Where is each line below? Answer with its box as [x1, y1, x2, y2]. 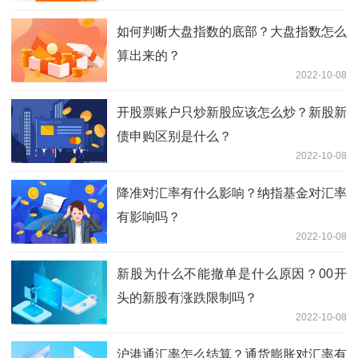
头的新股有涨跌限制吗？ [117, 291, 257, 305]
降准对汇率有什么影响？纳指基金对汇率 [117, 186, 347, 201]
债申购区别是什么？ [117, 129, 232, 144]
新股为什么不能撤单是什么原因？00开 [117, 267, 347, 281]
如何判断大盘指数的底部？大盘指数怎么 [117, 25, 347, 39]
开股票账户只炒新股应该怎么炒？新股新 [117, 105, 347, 120]
